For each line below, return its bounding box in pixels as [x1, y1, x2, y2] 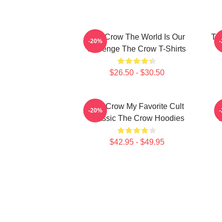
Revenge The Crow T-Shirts [88, 45, 186, 53]
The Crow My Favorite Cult [90, 102, 184, 111]
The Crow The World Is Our [89, 33, 185, 41]
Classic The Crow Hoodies [89, 114, 184, 122]
